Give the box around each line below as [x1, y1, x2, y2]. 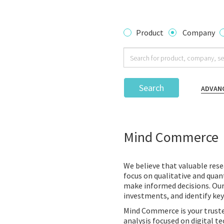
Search [139, 82, 164, 93]
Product [136, 27, 163, 37]
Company [182, 27, 215, 37]
